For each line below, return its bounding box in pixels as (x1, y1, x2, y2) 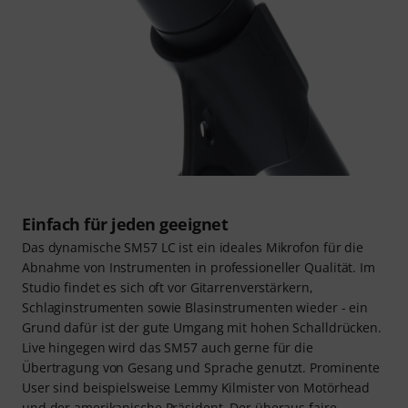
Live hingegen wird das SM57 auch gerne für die (22, 339, 313, 357)
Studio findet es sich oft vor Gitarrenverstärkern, (22, 279, 313, 297)
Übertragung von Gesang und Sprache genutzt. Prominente (22, 359, 381, 377)
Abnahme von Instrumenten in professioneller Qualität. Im (22, 259, 375, 277)
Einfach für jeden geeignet (22, 213, 228, 236)
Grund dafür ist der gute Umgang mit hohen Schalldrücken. (22, 319, 382, 337)
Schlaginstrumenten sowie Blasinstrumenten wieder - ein (22, 299, 369, 317)
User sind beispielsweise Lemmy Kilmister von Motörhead (22, 379, 371, 397)
